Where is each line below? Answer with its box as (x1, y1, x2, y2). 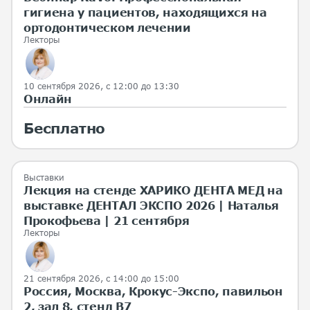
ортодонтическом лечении (24, 20, 191, 34)
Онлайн (24, 91, 73, 105)
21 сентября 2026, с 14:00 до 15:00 (24, 273, 179, 284)
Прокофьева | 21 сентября (24, 213, 190, 227)
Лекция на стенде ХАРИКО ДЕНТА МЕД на (24, 183, 283, 197)
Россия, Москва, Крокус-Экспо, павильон (24, 284, 283, 298)
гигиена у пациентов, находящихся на (24, 5, 267, 19)
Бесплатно (24, 119, 106, 136)
